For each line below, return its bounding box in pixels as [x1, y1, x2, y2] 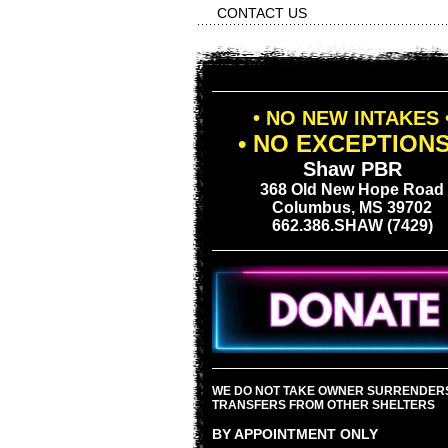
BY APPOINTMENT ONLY [212, 426, 378, 442]
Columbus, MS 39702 [272, 199, 432, 216]
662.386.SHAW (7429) [271, 217, 433, 234]
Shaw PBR [302, 158, 402, 180]
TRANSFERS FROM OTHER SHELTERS [212, 398, 435, 412]
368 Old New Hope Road [260, 181, 444, 198]
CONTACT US [217, 5, 307, 21]
